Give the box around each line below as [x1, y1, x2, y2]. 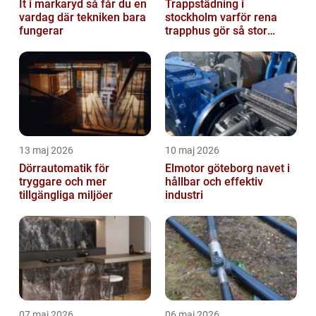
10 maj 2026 [165, 145, 219, 157]
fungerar [19, 24, 63, 38]
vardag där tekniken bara [19, 11, 146, 25]
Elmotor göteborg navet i [165, 162, 256, 176]
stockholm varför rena [165, 11, 220, 25]
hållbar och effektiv [165, 175, 263, 189]
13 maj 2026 [19, 145, 73, 157]
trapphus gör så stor [165, 24, 267, 38]
